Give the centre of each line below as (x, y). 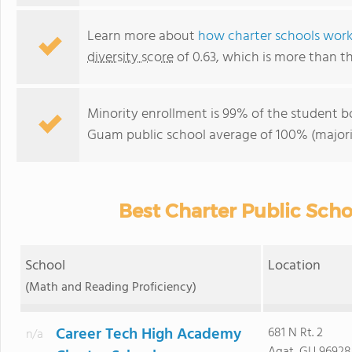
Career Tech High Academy (148, 335)
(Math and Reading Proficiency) (110, 288)
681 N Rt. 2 (295, 333)
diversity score (130, 58)
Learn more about (143, 37)
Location (295, 266)
